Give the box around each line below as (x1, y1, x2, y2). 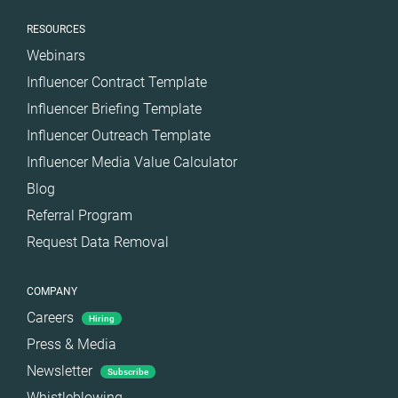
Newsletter (27, 362, 96, 379)
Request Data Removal (27, 234, 169, 251)
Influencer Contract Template (27, 74, 207, 91)
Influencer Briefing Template (27, 100, 202, 117)
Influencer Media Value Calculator (27, 154, 237, 171)
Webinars (27, 47, 85, 64)
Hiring (89, 314, 115, 324)
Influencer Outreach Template (27, 127, 211, 144)
